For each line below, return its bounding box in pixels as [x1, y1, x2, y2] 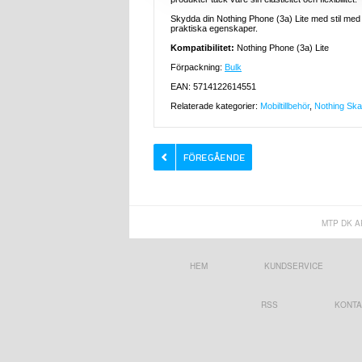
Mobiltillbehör [260, 101, 309, 112]
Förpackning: [170, 62, 225, 73]
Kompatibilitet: [170, 43, 237, 53]
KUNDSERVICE [263, 260, 323, 272]
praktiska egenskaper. [170, 23, 258, 34]
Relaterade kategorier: [170, 101, 260, 112]
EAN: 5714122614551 [170, 82, 256, 92]
